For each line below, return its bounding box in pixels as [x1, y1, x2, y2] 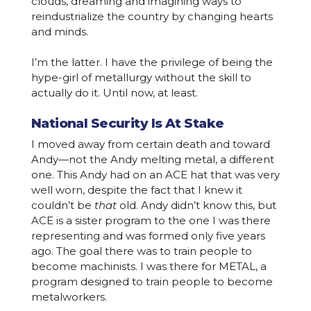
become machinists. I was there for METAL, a [31, 259, 267, 273]
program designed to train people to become [31, 274, 273, 288]
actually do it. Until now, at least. [31, 86, 198, 99]
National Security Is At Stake [31, 115, 224, 131]
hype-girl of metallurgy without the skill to [31, 71, 251, 84]
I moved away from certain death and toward [31, 137, 270, 151]
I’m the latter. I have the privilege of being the [31, 56, 273, 69]
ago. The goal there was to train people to [31, 244, 252, 258]
